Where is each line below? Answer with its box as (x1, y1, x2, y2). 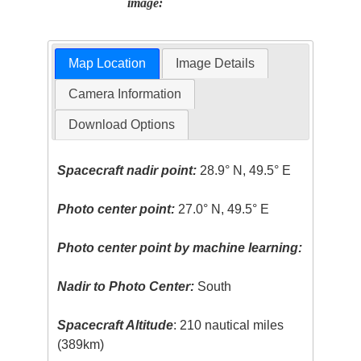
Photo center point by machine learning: (57, 240, 303, 255)
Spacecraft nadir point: (57, 163, 197, 177)
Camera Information (68, 86, 181, 101)
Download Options (68, 117, 175, 131)
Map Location (68, 56, 146, 70)
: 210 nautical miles (173, 317, 284, 332)
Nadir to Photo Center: (57, 279, 195, 293)
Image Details (176, 56, 255, 70)
